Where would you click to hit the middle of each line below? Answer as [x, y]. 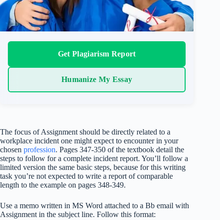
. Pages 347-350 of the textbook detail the [120, 149]
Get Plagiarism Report [97, 54]
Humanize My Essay [97, 79]
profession [39, 149]
